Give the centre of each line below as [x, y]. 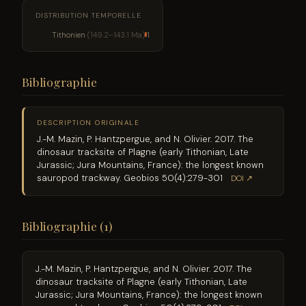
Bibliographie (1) [67, 226]
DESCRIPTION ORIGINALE [88, 123]
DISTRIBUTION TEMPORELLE [89, 16]
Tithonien [69, 34]
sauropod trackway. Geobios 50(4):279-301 [130, 178]
